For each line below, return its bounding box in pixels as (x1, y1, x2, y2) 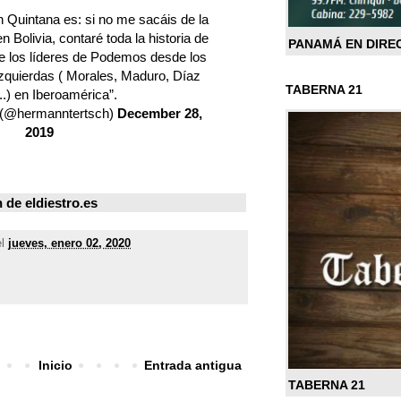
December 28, (116, 106, 202, 122)
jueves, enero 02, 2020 (8, 236, 131, 250)
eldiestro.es (25, 194, 98, 210)
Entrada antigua (144, 358, 242, 373)
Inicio (38, 358, 73, 373)
